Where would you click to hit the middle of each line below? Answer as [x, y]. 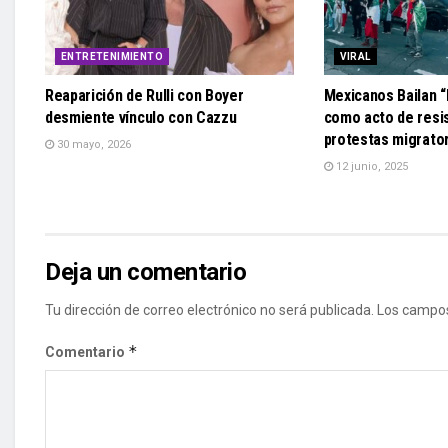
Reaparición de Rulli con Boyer [144, 96]
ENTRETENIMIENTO [112, 57]
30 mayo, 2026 [92, 145]
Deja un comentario [146, 272]
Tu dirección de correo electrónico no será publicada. [209, 310]
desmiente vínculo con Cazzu [141, 118]
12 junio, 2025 [370, 167]
